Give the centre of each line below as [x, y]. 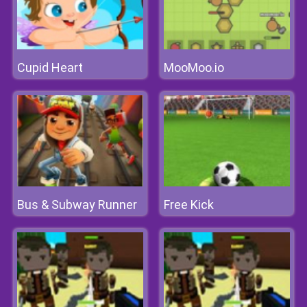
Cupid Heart [50, 67]
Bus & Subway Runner [77, 205]
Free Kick [189, 205]
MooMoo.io [194, 67]
